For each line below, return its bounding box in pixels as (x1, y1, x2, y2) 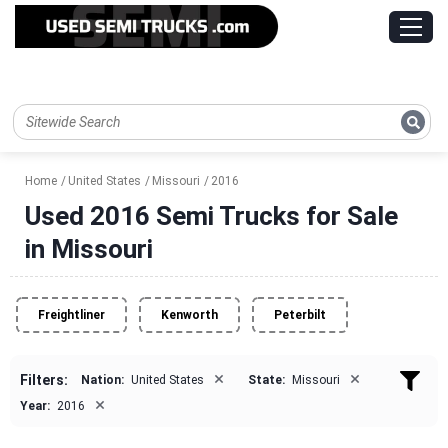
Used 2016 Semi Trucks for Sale (25, 201, 398, 232)
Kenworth (161, 308, 218, 323)
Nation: (81, 373, 124, 388)
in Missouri (25, 234, 153, 265)
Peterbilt (274, 308, 326, 323)
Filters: (20, 372, 68, 389)
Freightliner (38, 308, 105, 323)
